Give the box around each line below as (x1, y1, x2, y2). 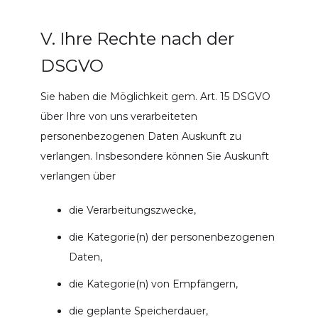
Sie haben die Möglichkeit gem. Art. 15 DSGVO (40, 89, 270, 103)
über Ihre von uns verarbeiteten (40, 109, 197, 123)
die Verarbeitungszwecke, (68, 203, 196, 216)
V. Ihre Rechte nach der (40, 28, 234, 49)
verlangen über (40, 169, 116, 182)
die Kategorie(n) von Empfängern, (68, 277, 238, 290)
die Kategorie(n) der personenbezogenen (68, 230, 275, 243)
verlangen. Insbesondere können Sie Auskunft (40, 149, 269, 163)
